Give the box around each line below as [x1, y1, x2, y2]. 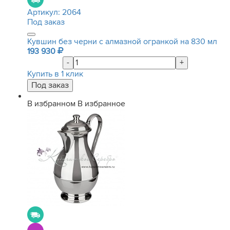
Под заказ [27, 17, 65, 27]
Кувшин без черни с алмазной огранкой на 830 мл [27, 36, 217, 47]
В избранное [78, 99, 125, 109]
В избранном [27, 99, 75, 109]
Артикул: [27, 7, 62, 17]
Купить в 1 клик [27, 69, 83, 79]
